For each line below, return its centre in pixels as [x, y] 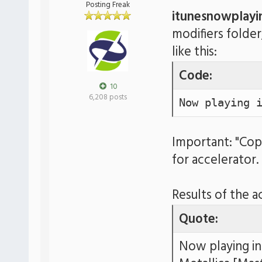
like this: [194, 52]
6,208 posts [108, 97]
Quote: [199, 220]
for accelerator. [215, 161]
